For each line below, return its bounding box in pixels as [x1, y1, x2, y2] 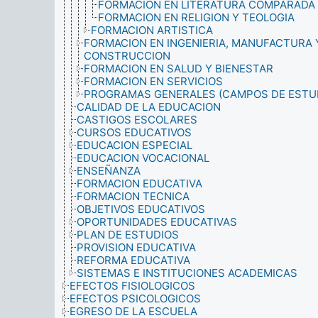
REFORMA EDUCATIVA [77, 253, 190, 267]
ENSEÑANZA [77, 164, 141, 177]
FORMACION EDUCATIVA [77, 177, 202, 190]
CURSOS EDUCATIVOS [77, 126, 192, 139]
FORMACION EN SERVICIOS [84, 75, 223, 88]
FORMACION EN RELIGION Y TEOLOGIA [98, 11, 295, 24]
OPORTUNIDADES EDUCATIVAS [77, 215, 237, 229]
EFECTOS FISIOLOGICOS [70, 279, 195, 292]
